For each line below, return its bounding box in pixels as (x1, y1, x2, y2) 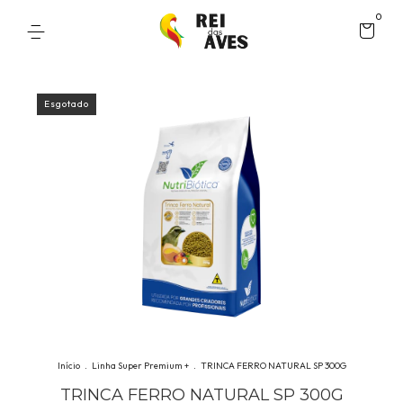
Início (57, 359, 80, 372)
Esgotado (44, 98, 89, 110)
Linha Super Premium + (91, 359, 189, 372)
